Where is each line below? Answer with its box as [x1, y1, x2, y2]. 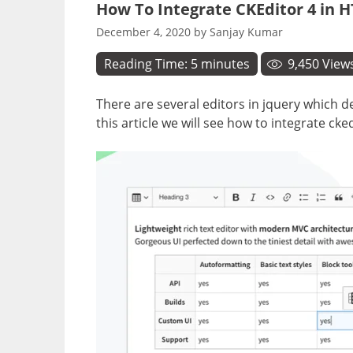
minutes [201, 54, 250, 72]
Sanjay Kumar [210, 24, 283, 39]
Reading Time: [104, 54, 191, 72]
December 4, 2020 [96, 24, 191, 39]
